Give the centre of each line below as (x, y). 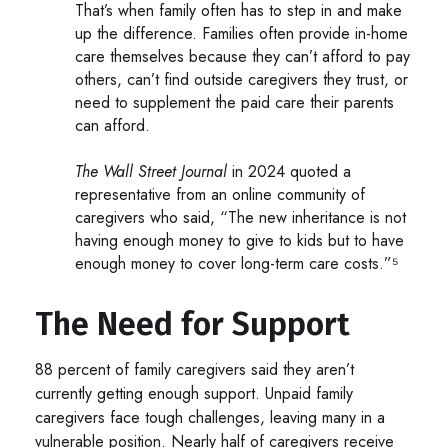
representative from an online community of (220, 194)
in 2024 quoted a (289, 171)
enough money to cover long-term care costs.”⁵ (237, 263)
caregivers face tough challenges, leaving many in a (210, 417)
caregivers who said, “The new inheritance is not (240, 217)
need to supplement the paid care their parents (234, 102)
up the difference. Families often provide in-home (241, 33)
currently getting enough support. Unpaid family (194, 393)
